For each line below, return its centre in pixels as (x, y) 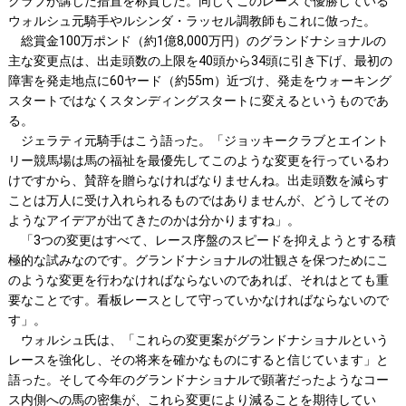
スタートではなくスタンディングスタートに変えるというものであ (198, 101)
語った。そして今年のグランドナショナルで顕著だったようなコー (198, 380)
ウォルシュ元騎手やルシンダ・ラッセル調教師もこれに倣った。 (192, 21)
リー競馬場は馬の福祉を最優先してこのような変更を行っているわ (198, 161)
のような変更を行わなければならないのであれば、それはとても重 (198, 280)
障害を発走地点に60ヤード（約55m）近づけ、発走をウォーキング (199, 81)
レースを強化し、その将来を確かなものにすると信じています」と (198, 360)
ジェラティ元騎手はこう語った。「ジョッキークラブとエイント (198, 141)
